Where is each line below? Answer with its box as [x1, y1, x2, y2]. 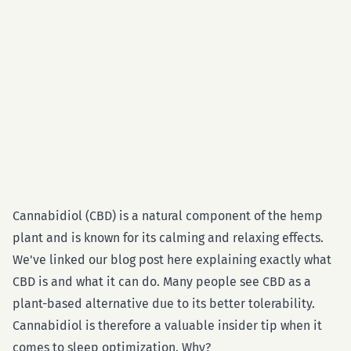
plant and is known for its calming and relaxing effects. [13, 230, 324, 245]
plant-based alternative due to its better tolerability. [13, 296, 315, 311]
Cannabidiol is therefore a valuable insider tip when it [13, 318, 322, 333]
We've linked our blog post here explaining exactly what [13, 252, 331, 267]
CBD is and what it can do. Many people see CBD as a [13, 274, 311, 289]
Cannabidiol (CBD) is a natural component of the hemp [13, 208, 323, 223]
